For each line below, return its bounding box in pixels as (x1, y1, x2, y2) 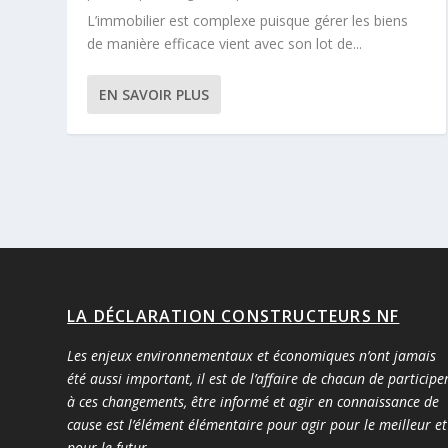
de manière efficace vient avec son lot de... (87, 33, 363, 53)
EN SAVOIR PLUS (99, 84, 210, 104)
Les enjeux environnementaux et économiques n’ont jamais (67, 345, 437, 365)
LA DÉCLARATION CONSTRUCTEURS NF (67, 304, 400, 327)
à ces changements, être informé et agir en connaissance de (67, 391, 440, 411)
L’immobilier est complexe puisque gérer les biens (87, 10, 409, 30)
